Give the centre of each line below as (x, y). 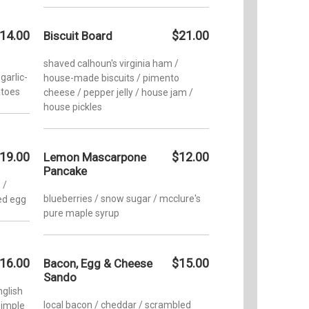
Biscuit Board (78, 36)
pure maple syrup (81, 213)
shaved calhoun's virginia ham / (111, 63)
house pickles (73, 107)
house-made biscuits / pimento (111, 78)
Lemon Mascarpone (95, 157)
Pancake (65, 171)
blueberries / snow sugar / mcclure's (122, 198)
